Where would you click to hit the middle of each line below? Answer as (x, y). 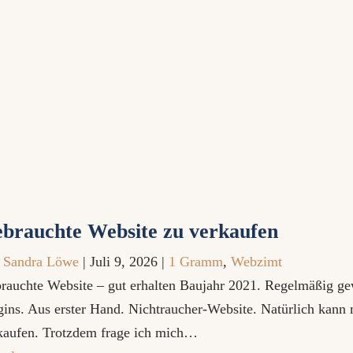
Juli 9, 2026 (124, 262)
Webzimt (256, 262)
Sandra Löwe (41, 262)
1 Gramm (196, 262)
